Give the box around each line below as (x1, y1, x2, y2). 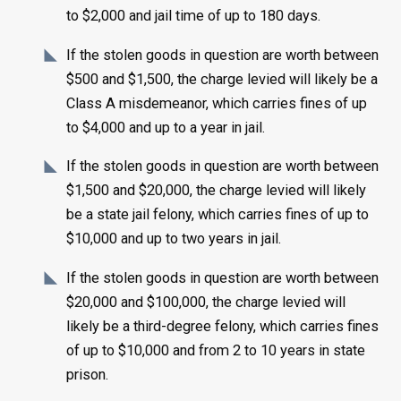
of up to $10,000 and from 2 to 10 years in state (66, 341, 366, 359)
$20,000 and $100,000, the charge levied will (66, 293, 346, 311)
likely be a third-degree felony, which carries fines (66, 317, 380, 335)
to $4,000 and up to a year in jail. (66, 118, 266, 136)
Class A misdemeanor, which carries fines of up (66, 94, 368, 112)
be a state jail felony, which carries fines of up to (66, 206, 370, 224)
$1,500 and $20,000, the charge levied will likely (66, 182, 367, 200)
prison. (66, 365, 109, 383)
